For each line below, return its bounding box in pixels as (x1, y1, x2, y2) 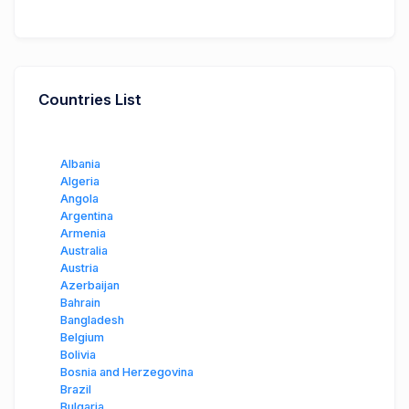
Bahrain (60, 296, 100, 310)
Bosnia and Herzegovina (60, 365, 194, 380)
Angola (60, 192, 99, 206)
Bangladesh (60, 313, 124, 328)
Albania (60, 157, 100, 172)
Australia (60, 244, 108, 258)
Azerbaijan (60, 278, 120, 293)
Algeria (60, 174, 100, 189)
